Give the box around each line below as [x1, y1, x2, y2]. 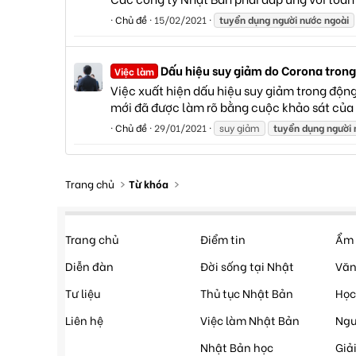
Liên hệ [65, 311, 103, 328]
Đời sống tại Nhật [200, 257, 294, 274]
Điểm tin [200, 230, 246, 247]
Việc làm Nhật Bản [200, 311, 300, 328]
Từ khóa [129, 176, 169, 191]
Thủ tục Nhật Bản [200, 284, 293, 301]
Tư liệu [65, 284, 100, 301]
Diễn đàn [65, 257, 114, 274]
